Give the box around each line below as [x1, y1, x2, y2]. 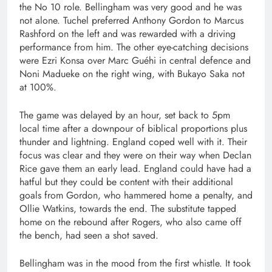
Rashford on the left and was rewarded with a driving [19, 27, 236, 41]
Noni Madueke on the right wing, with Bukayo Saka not [19, 67, 245, 81]
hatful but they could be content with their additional [19, 175, 233, 189]
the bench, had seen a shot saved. [19, 228, 158, 242]
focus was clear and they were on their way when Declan [19, 148, 251, 162]
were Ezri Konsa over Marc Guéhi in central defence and [19, 53, 251, 67]
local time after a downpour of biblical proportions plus [19, 121, 247, 135]
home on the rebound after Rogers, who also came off [19, 215, 242, 229]
